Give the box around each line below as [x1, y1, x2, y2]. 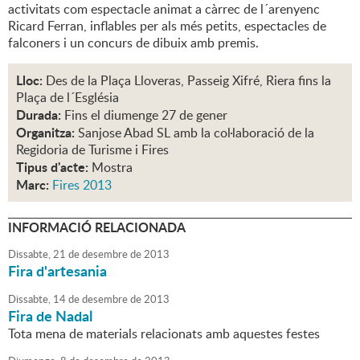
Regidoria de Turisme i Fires [16, 141, 169, 159]
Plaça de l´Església [16, 88, 119, 107]
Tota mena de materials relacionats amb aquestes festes [8, 325, 320, 343]
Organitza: [16, 123, 75, 142]
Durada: [16, 105, 61, 125]
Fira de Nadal [8, 305, 92, 327]
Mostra [92, 158, 133, 177]
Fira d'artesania [8, 260, 107, 282]
